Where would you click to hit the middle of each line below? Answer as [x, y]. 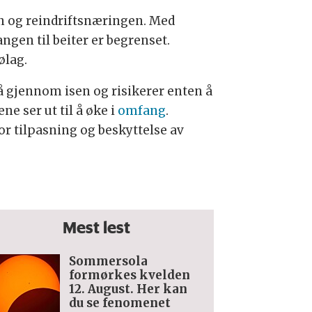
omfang [141, 111]
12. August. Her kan [128, 289]
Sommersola [108, 262]
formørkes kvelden [129, 275]
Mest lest [97, 228]
